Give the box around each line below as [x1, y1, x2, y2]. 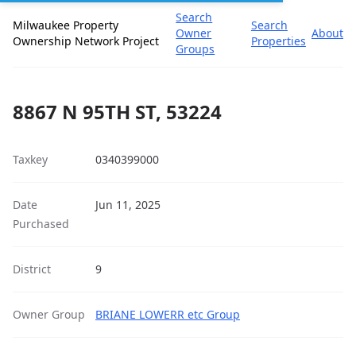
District [13, 261, 51, 277]
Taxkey [13, 152, 48, 167]
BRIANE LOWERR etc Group [95, 307, 240, 322]
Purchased [13, 216, 69, 231]
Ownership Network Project [13, 33, 159, 48]
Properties [250, 33, 306, 48]
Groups [176, 41, 215, 56]
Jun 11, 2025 [95, 197, 161, 212]
